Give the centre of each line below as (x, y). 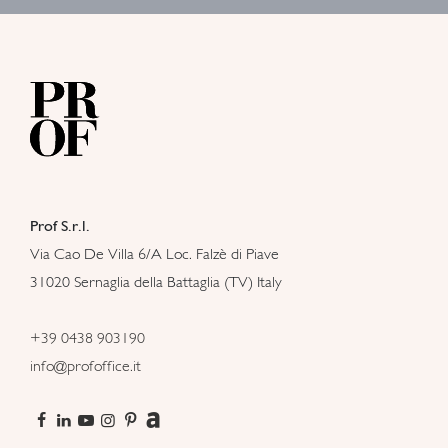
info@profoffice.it (85, 366)
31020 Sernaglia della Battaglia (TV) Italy (156, 281)
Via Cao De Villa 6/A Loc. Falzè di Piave (154, 253)
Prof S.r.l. (60, 225)
